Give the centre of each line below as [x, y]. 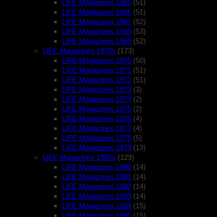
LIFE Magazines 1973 [97, 90]
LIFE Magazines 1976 [97, 119]
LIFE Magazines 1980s [79, 157]
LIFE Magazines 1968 [97, 31]
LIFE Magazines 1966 [97, 12]
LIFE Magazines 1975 [97, 109]
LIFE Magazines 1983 [97, 196]
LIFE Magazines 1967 [97, 22]
